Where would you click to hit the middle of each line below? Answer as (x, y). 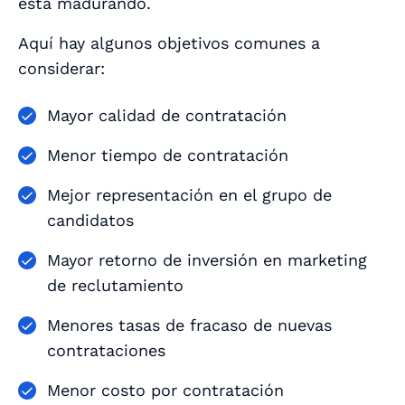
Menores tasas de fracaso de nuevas (189, 325)
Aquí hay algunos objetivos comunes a (169, 43)
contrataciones (106, 351)
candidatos (90, 221)
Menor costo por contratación (165, 391)
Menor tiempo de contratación (168, 155)
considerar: (61, 69)
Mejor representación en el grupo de (189, 195)
